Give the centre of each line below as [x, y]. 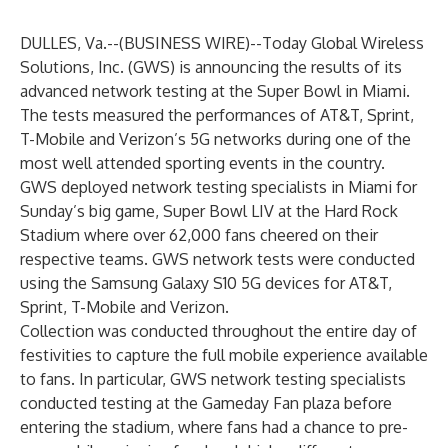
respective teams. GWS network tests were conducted [217, 259]
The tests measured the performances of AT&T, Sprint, [217, 115]
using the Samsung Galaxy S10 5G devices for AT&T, [206, 283]
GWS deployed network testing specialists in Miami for [218, 187]
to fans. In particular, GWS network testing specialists [213, 379]
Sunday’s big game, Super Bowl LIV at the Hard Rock [209, 211]
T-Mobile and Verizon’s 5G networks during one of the [215, 139]
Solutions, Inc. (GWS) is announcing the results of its [211, 67]
